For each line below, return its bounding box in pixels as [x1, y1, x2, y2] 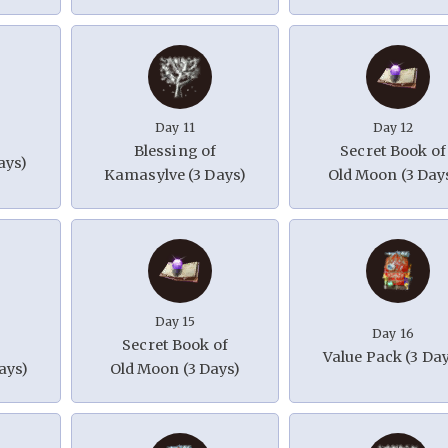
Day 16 [372, 326, 414, 342]
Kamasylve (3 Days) [103, 166, 247, 185]
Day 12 [372, 120, 414, 136]
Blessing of [133, 142, 217, 161]
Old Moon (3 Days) [109, 360, 241, 379]
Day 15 [154, 314, 196, 330]
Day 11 [155, 120, 195, 136]
